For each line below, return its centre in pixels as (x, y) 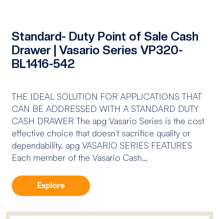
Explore (51, 186)
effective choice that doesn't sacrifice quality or (101, 133)
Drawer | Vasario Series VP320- (97, 50)
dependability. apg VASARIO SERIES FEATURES (102, 145)
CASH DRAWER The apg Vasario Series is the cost (108, 121)
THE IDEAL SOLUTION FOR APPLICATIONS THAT (107, 97)
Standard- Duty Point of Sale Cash (105, 37)
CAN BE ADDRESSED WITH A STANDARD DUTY (105, 109)
